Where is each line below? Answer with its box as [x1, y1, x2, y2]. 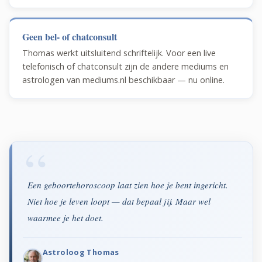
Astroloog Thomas [42, 247, 119, 258]
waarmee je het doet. [27, 212, 104, 224]
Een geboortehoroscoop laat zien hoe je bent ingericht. [27, 179, 228, 191]
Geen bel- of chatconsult [22, 29, 118, 43]
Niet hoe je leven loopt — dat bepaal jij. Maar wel [27, 195, 211, 208]
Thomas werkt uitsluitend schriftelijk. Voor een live [22, 47, 216, 59]
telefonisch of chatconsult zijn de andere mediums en [22, 61, 229, 73]
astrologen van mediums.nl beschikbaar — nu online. [22, 74, 225, 86]
